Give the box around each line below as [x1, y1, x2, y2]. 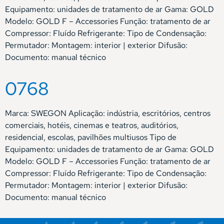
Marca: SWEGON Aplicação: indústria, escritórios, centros [5, 107, 210, 118]
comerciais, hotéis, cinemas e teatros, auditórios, [5, 119, 178, 130]
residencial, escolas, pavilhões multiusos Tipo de [5, 131, 176, 142]
